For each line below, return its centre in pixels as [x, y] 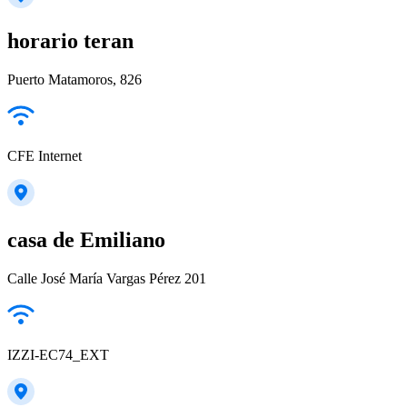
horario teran [70, 41]
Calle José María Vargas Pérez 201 [107, 279]
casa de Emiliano [86, 240]
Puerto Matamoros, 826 [74, 80]
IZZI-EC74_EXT [58, 355]
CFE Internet [45, 156]
